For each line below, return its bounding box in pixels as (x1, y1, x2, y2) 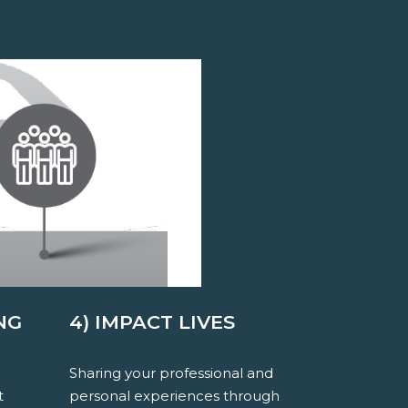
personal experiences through (69, 387, 280, 405)
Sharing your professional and (69, 364, 273, 382)
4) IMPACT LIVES (69, 311, 235, 334)
